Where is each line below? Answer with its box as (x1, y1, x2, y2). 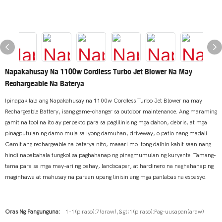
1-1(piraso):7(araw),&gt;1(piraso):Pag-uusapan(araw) (65, 208, 204, 215)
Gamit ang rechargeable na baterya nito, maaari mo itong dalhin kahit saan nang (5, 141, 211, 148)
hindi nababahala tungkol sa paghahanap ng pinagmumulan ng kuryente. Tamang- (5, 152, 216, 159)
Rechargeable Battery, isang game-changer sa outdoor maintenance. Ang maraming (5, 108, 217, 115)
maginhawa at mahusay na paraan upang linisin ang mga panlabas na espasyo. (5, 173, 207, 180)
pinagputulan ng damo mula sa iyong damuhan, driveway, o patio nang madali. (5, 130, 209, 137)
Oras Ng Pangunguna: (5, 208, 60, 215)
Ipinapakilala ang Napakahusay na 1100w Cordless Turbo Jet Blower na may (5, 97, 202, 104)
